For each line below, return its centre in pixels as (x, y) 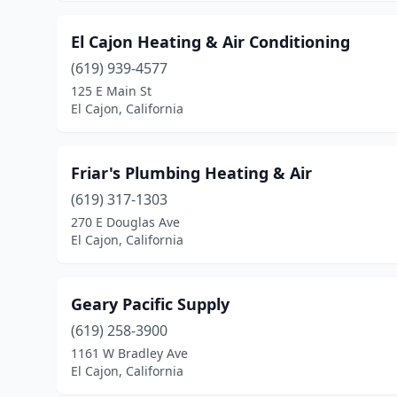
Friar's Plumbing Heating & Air (191, 173)
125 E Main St (111, 91)
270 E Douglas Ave (125, 222)
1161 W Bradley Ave (129, 353)
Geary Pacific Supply (150, 304)
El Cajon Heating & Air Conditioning (210, 42)
